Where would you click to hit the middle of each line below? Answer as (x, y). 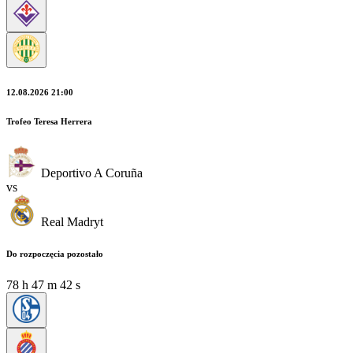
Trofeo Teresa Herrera (49, 121)
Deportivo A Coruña (92, 173)
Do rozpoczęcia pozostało (55, 253)
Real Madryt (72, 221)
